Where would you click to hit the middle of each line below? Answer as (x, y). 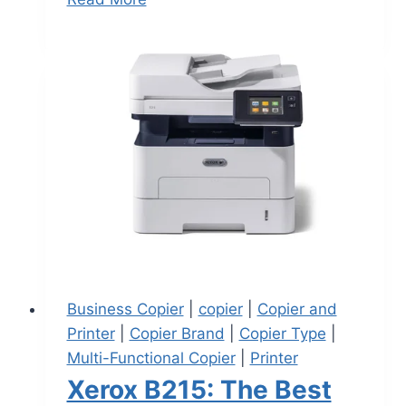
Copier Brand (177, 333)
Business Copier (125, 309)
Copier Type (282, 333)
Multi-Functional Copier (151, 358)
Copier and (297, 309)
